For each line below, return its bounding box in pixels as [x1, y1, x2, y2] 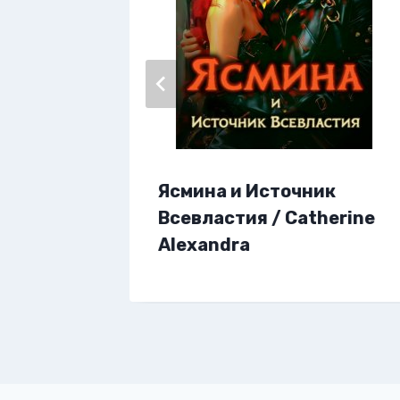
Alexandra [158, 234, 250, 255]
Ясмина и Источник [158, 180, 336, 202]
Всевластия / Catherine [158, 207, 375, 229]
